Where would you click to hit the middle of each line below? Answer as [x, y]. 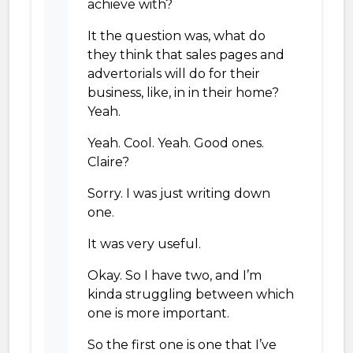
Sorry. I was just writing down [179, 193]
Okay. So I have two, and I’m [175, 275]
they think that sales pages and [186, 55]
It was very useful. [144, 244]
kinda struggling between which [191, 294]
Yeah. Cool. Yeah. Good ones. [176, 143]
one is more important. [158, 313]
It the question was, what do [176, 36]
